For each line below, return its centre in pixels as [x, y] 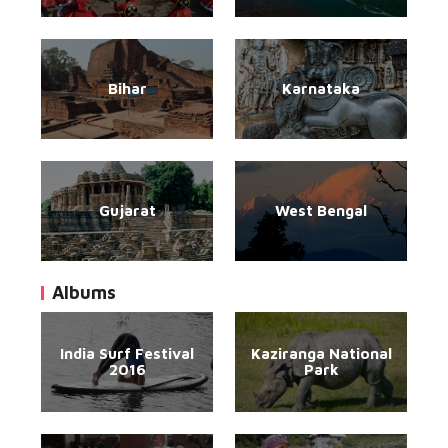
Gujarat [127, 210]
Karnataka [321, 88]
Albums [84, 292]
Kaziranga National [321, 353]
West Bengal [321, 210]
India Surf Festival [127, 353]
